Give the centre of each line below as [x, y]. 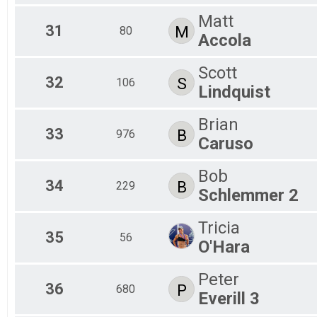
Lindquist [234, 92]
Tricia [219, 227]
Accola [225, 40]
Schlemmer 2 [248, 195]
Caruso [226, 143]
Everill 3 [229, 298]
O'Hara [224, 247]
